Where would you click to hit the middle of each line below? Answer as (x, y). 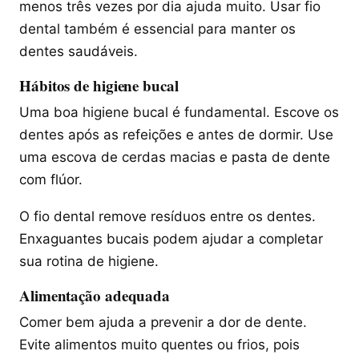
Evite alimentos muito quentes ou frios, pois (159, 345)
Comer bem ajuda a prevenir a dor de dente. (163, 323)
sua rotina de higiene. (89, 262)
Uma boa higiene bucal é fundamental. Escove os (179, 113)
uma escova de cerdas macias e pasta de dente (175, 157)
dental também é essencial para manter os (157, 29)
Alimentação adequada (95, 296)
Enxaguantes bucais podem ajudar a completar (171, 239)
